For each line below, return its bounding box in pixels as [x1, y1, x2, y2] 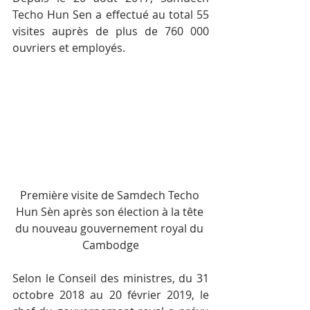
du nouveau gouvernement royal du [15, 221, 206, 237]
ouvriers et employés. [12, 40, 125, 56]
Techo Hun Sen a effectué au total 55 [12, 7, 209, 23]
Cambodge [82, 237, 139, 253]
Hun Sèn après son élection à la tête [15, 204, 206, 220]
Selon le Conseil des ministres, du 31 [12, 271, 209, 286]
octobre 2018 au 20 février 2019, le [12, 287, 209, 303]
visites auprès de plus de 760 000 [12, 24, 209, 39]
